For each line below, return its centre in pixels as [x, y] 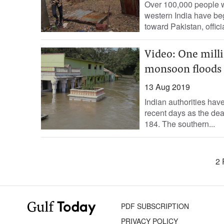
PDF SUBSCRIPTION [155, 206]
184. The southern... [179, 124]
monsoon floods [183, 70]
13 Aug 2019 [167, 87]
